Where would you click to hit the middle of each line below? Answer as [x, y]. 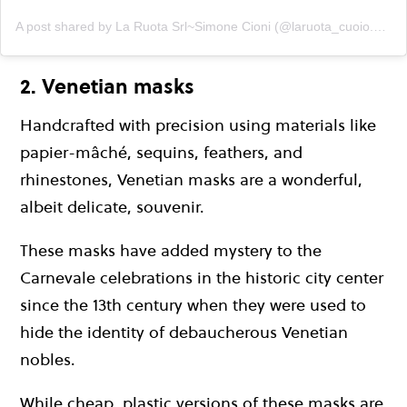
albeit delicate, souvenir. [112, 207]
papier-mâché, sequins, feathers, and [161, 153]
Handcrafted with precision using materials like [198, 125]
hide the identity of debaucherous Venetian [184, 333]
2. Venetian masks [107, 86]
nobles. [48, 360]
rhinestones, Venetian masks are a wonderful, [191, 180]
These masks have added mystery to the [171, 251]
